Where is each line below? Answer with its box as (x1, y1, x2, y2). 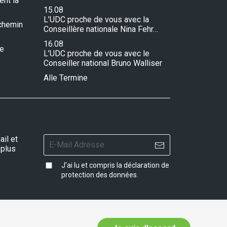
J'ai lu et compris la (61, 161, 124, 170)
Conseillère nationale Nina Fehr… (44, 24, 158, 34)
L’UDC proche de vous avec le (44, 49, 149, 59)
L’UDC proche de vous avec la (44, 15, 149, 25)
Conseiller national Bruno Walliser (44, 58, 162, 68)
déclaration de (124, 161, 169, 170)
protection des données (61, 171, 137, 179)
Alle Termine (44, 73, 88, 83)
